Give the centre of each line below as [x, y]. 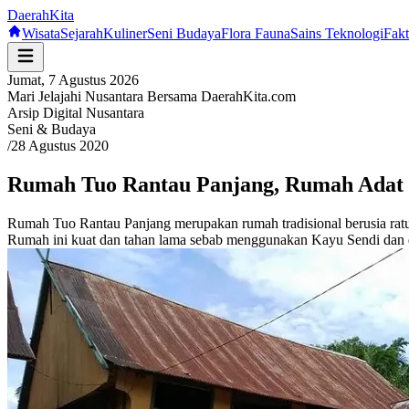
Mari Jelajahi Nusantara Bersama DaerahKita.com [152, 96]
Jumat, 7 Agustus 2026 [73, 80]
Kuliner [125, 33]
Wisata [41, 33]
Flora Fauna [256, 33]
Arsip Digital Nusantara [76, 113]
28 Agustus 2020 [60, 146]
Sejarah [82, 33]
